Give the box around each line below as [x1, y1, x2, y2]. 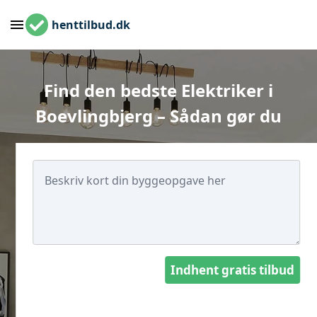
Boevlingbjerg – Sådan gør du [35, 104, 282, 127]
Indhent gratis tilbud [171, 262, 294, 278]
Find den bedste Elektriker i [44, 79, 273, 102]
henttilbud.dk [52, 17, 130, 33]
